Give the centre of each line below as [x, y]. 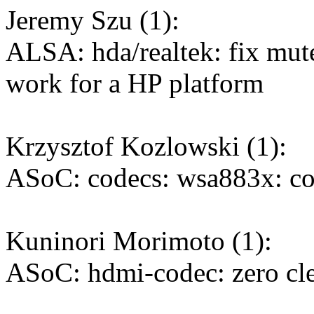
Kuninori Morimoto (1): [139, 241]
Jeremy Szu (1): [93, 20]
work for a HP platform [135, 83]
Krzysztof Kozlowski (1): [146, 146]
